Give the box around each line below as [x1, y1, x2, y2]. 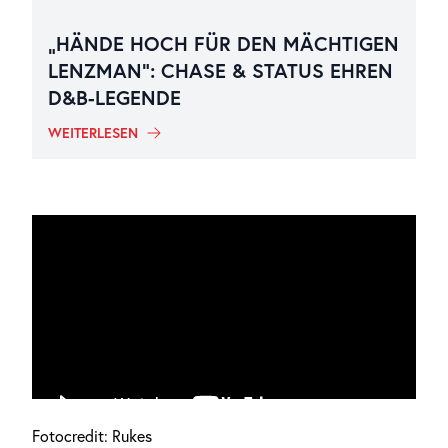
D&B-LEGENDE [48, 84, 181, 111]
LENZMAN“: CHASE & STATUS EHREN [48, 57, 393, 84]
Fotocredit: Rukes [32, 426, 152, 446]
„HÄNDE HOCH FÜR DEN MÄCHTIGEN [48, 30, 399, 57]
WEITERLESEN [48, 124, 138, 142]
